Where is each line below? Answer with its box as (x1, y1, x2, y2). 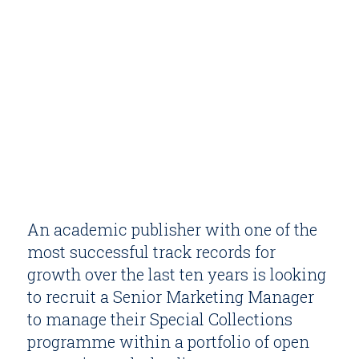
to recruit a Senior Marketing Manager (26, 286, 314, 308)
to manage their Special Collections (26, 309, 292, 330)
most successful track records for (26, 241, 276, 263)
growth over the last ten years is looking (26, 264, 326, 285)
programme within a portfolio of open (26, 331, 309, 353)
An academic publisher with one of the (26, 219, 317, 240)
